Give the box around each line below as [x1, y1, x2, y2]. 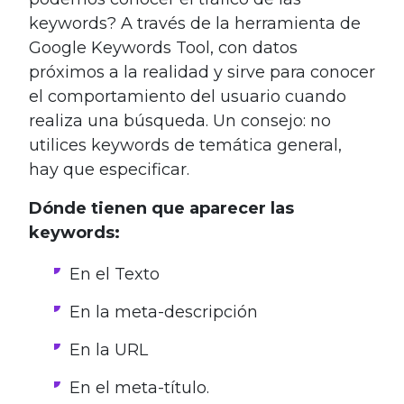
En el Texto [69, 263, 160, 284]
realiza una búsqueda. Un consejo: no [29, 110, 331, 131]
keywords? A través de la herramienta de [29, 13, 361, 33]
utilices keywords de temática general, [29, 134, 342, 155]
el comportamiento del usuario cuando [29, 86, 346, 106]
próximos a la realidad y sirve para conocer [29, 61, 375, 82]
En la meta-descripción [69, 301, 258, 322]
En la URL [69, 339, 148, 360]
